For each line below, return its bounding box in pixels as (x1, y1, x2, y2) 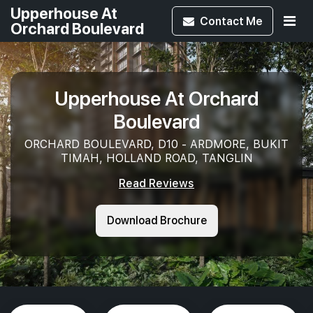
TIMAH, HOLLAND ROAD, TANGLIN (60, 152, 253, 165)
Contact (200, 13, 246, 28)
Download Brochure (106, 214, 207, 227)
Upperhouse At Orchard (54, 85, 259, 110)
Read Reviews (119, 177, 194, 190)
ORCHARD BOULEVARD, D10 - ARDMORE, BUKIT (24, 138, 289, 151)
